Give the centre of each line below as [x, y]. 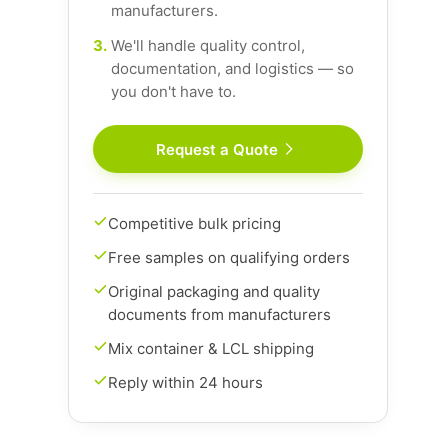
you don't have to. [173, 91]
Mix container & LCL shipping [211, 348]
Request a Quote [217, 149]
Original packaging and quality [214, 291]
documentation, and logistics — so [232, 68]
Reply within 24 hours [185, 382]
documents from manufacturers [219, 314]
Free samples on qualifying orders [229, 257]
